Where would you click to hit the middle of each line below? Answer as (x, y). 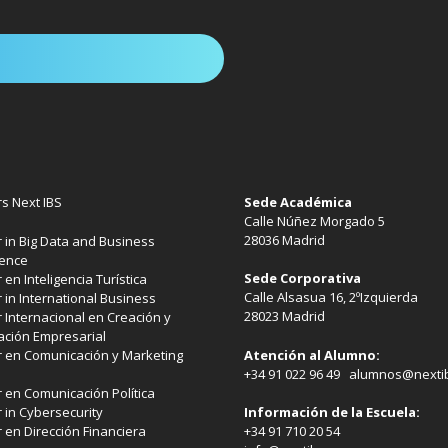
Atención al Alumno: (312, 354)
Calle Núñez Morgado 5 (314, 220)
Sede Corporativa (302, 278)
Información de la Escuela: (332, 412)
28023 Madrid (284, 316)
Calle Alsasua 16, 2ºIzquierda (331, 297)
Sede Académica (298, 201)
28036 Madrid (284, 239)
